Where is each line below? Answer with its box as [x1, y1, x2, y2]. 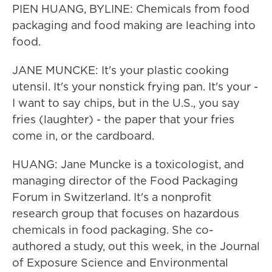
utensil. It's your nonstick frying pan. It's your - [12, 79, 258, 94]
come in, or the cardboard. [12, 128, 154, 143]
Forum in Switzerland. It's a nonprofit [12, 189, 211, 205]
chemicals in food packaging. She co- [12, 222, 213, 237]
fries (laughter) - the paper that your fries [12, 112, 234, 127]
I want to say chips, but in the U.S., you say [12, 95, 240, 110]
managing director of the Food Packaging [12, 173, 238, 188]
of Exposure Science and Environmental [12, 255, 228, 270]
